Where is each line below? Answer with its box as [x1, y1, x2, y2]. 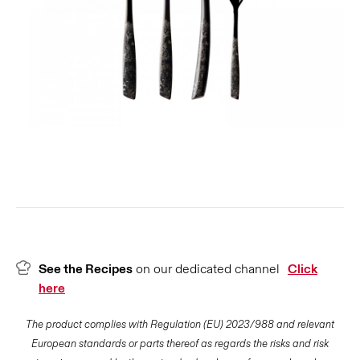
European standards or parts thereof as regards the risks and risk [31, 337, 329, 350]
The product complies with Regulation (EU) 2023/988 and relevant [26, 318, 334, 331]
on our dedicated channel [133, 261, 280, 277]
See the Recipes [39, 261, 133, 277]
